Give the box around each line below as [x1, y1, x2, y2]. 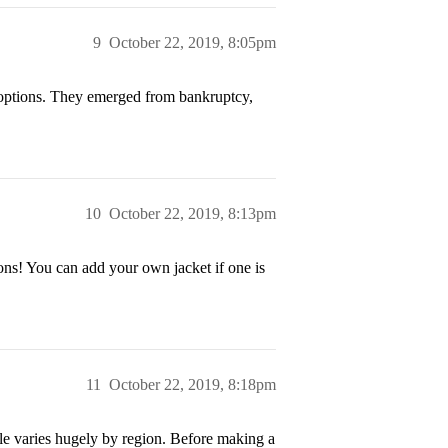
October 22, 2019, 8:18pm [109, 376, 276, 393]
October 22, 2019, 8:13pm [109, 205, 276, 222]
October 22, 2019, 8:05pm [109, 34, 276, 51]
